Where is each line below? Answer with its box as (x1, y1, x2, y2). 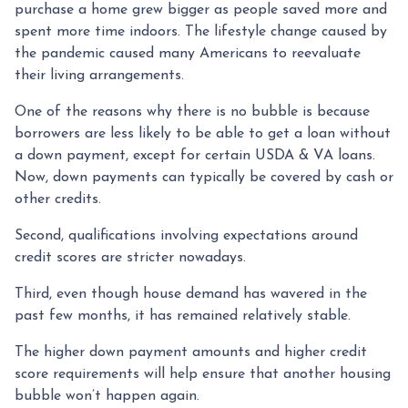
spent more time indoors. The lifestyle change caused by (15, 24, 387, 39)
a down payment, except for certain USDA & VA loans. (15, 148, 375, 163)
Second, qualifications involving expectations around (15, 228, 358, 243)
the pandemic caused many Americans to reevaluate (15, 46, 361, 61)
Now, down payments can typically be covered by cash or (15, 169, 393, 185)
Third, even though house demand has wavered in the (15, 286, 367, 301)
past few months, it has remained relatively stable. (15, 308, 351, 323)
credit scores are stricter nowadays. (15, 250, 246, 265)
